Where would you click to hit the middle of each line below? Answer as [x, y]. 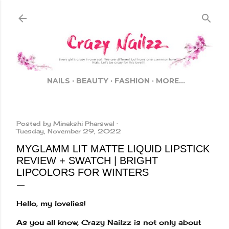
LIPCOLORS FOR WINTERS [83, 173]
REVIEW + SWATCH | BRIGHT [87, 161]
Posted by [35, 124]
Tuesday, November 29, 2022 [69, 131]
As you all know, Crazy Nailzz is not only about [109, 222]
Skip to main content [114, 13]
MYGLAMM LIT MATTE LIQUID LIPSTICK [113, 149]
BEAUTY [92, 81]
